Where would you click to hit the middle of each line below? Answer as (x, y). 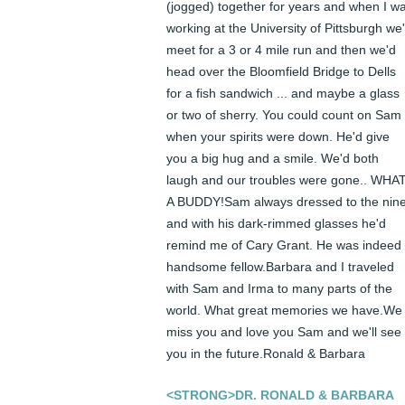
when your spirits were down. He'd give (278, 137)
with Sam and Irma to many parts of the (279, 289)
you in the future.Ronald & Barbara (266, 354)
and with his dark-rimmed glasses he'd (276, 224)
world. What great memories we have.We (284, 311)
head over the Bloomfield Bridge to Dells (281, 72)
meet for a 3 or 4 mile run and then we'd (281, 50)
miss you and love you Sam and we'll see (284, 332)
